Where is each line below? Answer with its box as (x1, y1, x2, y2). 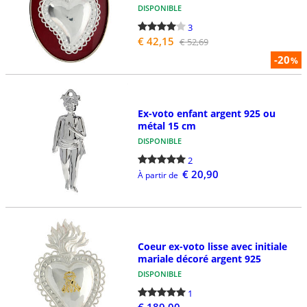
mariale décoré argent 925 (137, 251, 261, 265)
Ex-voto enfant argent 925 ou (137, 106, 275, 120)
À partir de (137, 169, 178, 181)
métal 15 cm (137, 119, 196, 132)
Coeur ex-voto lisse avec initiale (137, 239, 287, 253)
